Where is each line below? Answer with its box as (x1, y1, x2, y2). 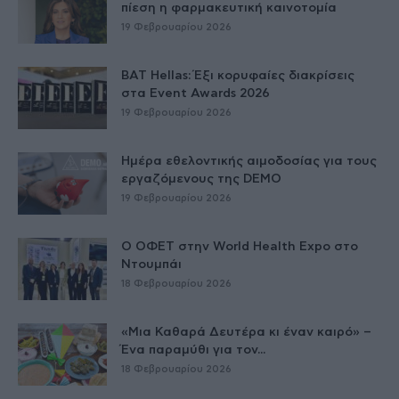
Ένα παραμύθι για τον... (121, 343, 265, 356)
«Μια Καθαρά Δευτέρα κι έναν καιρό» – (121, 325, 371, 338)
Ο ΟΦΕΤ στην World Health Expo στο (121, 240, 358, 253)
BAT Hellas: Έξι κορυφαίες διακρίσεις (121, 69, 354, 82)
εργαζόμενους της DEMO (121, 172, 281, 185)
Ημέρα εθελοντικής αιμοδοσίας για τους (121, 154, 377, 167)
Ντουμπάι (121, 257, 182, 271)
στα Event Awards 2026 (121, 86, 270, 100)
